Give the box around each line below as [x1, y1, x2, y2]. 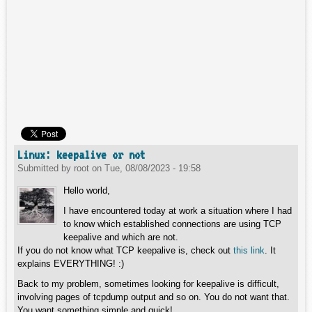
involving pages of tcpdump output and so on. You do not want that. [17, 292, 290, 302]
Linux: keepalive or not [17, 148, 146, 162]
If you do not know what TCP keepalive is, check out [17, 245, 233, 256]
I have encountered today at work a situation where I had [63, 205, 292, 216]
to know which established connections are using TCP [63, 219, 281, 229]
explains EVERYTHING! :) [17, 258, 124, 269]
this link [233, 245, 265, 256]
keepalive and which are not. [63, 232, 178, 242]
